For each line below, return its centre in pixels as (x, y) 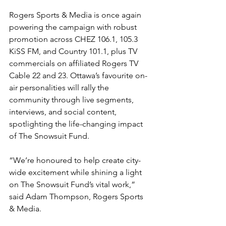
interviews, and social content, (64, 112)
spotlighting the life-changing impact (77, 124)
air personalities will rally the (60, 88)
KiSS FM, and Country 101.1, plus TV (74, 51)
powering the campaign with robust (74, 27)
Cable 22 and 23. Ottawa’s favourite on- (78, 75)
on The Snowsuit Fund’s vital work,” (73, 184)
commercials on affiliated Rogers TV (75, 63)
